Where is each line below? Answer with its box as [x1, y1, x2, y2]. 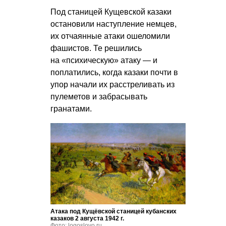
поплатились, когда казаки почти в [50, 68, 178, 77]
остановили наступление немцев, [50, 20, 177, 29]
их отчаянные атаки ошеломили [50, 32, 170, 41]
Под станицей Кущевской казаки [50, 8, 172, 17]
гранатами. [50, 104, 92, 114]
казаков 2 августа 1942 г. [50, 215, 124, 222]
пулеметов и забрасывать [50, 92, 147, 101]
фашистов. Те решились [50, 44, 142, 53]
